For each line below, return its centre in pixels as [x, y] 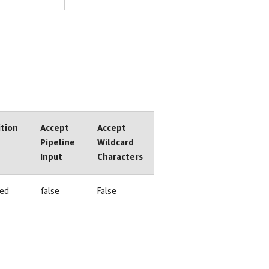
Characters [120, 157]
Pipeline [58, 143]
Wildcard [116, 143]
